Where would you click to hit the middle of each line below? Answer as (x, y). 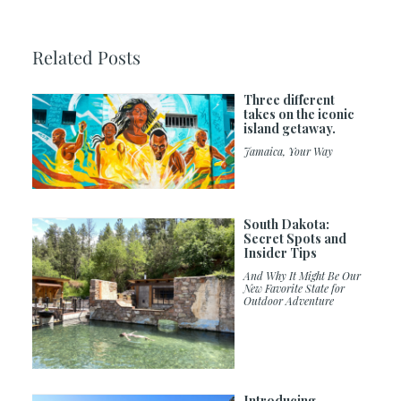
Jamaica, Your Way (288, 151)
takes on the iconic (299, 114)
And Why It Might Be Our (302, 276)
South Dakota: (286, 225)
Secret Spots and (294, 239)
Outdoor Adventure (288, 301)
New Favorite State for (294, 289)
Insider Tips (280, 253)
